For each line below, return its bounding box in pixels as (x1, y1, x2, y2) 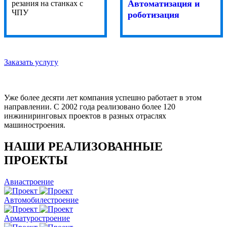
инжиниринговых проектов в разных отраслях (4, 111, 166, 121)
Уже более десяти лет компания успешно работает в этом (4, 93, 202, 102)
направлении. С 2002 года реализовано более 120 (4, 102, 175, 111)
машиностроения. (4, 121, 65, 130)
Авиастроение (4, 177, 54, 186)
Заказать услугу (4, 58, 58, 67)
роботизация (127, 10, 179, 20)
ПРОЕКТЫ (4, 154, 68, 167)
